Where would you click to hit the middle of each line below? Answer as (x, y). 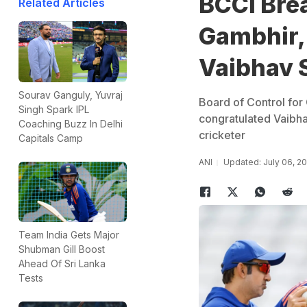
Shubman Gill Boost (62, 249)
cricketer (222, 135)
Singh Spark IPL (54, 109)
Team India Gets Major (69, 235)
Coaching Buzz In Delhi (71, 123)
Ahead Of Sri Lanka (62, 264)
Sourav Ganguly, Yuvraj (71, 95)
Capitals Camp (51, 138)
